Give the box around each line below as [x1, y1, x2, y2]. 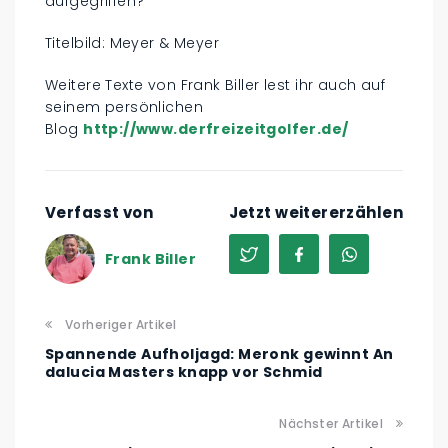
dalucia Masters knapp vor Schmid [45, 362, 323, 383]
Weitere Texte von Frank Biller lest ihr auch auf [45, 75, 386, 96]
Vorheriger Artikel [65, 316, 177, 334]
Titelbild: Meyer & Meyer [45, 33, 220, 54]
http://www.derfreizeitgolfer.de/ [83, 119, 349, 140]
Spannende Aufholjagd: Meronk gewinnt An [45, 344, 394, 365]
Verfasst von [45, 202, 154, 224]
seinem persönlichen [45, 97, 203, 118]
